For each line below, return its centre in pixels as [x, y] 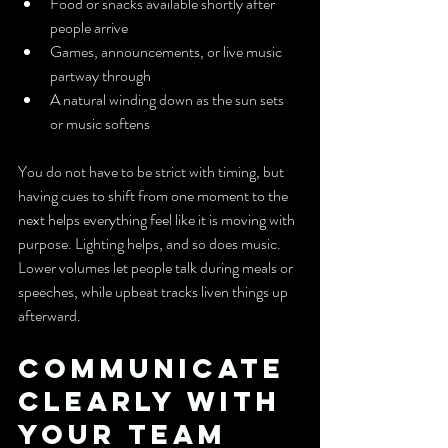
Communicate [157, 368]
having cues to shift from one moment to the [154, 195]
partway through [100, 75]
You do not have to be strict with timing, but [152, 171]
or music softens [100, 123]
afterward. [49, 315]
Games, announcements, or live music [167, 51]
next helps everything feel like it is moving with [158, 219]
